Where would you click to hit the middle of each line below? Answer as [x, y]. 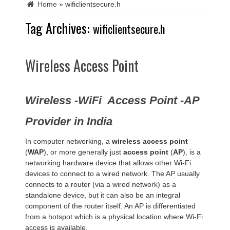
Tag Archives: [59, 28]
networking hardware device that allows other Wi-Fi [108, 162]
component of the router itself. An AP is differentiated [110, 206]
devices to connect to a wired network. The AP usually [112, 173]
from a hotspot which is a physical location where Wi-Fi [114, 216]
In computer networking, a [69, 141]
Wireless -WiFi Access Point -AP [112, 100]
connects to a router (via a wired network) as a [101, 184]
